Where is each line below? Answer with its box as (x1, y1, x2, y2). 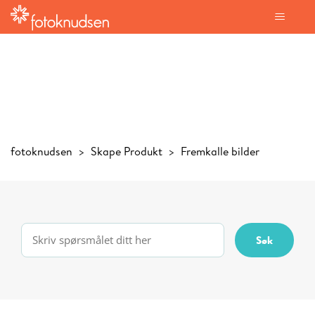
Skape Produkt (91, 143, 162, 159)
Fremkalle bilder (181, 143, 259, 159)
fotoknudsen (11, 143, 72, 159)
